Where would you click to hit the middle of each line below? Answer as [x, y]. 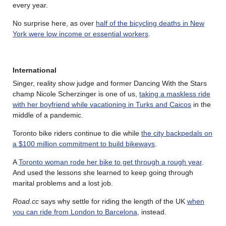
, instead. [152, 212]
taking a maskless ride [175, 94]
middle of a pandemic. [48, 115]
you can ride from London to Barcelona [75, 212]
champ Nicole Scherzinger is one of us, [76, 94]
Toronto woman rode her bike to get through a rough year [110, 162]
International [35, 70]
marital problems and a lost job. [63, 183]
